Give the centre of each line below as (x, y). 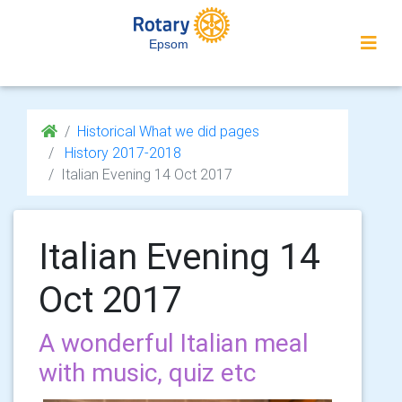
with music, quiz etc (147, 372)
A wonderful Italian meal (174, 343)
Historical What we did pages (168, 131)
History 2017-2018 (121, 153)
